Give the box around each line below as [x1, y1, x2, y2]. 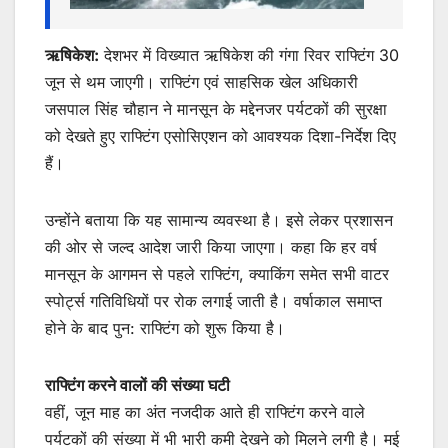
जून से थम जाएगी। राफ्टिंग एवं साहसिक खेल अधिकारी [45, 71, 358, 92]
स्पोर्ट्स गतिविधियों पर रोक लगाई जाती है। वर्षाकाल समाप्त [45, 290, 382, 311]
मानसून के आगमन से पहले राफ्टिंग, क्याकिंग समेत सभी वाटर [45, 263, 389, 284]
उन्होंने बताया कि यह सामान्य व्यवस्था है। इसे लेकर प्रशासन [45, 209, 393, 230]
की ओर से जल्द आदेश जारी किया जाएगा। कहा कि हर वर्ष [45, 236, 377, 257]
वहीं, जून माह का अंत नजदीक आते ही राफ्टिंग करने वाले [45, 401, 365, 422]
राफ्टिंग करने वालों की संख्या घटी [45, 374, 230, 395]
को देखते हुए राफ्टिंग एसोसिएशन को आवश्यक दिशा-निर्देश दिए [45, 125, 396, 146]
